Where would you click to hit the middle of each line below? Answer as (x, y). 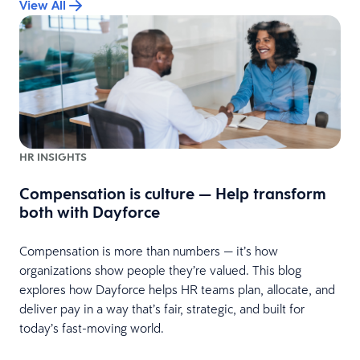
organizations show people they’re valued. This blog (160, 270)
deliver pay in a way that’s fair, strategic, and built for (162, 308)
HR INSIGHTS (53, 156)
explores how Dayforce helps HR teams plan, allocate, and (177, 289)
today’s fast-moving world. (92, 327)
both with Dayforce (90, 212)
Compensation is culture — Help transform (173, 193)
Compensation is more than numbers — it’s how (149, 250)
